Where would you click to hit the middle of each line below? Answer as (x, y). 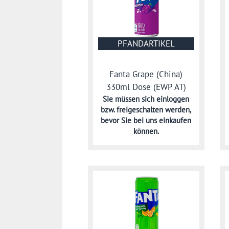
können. (146, 131)
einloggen (173, 99)
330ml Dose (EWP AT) (146, 87)
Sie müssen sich (130, 99)
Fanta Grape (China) (146, 74)
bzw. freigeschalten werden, (146, 110)
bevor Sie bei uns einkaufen (146, 121)
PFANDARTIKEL (146, 43)
